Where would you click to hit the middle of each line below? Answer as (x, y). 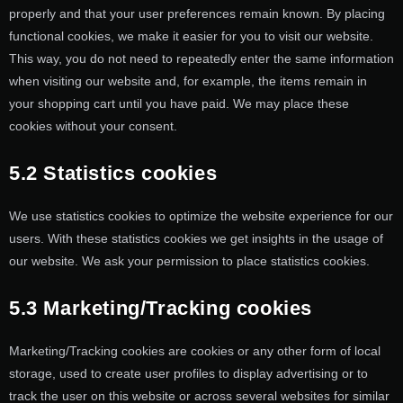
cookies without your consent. (93, 126)
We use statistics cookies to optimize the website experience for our (201, 216)
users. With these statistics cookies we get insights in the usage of (196, 239)
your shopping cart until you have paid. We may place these (179, 104)
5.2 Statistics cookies (113, 174)
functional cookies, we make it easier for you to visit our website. (191, 36)
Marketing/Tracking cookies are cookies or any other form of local (195, 351)
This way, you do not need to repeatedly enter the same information (201, 59)
